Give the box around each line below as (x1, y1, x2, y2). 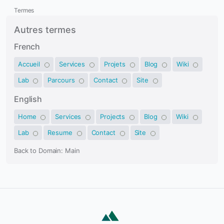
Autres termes (14, 24, 76, 35)
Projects (100, 112, 127, 121)
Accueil (18, 60, 42, 68)
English (14, 94, 42, 104)
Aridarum (109, 205, 143, 216)
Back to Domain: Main (14, 146, 80, 155)
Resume (47, 128, 74, 137)
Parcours (47, 76, 77, 84)
